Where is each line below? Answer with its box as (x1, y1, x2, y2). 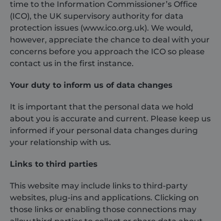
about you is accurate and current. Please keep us (10, 114, 211, 123)
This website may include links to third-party (10, 181, 187, 190)
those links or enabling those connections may (10, 205, 196, 214)
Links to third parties (10, 159, 98, 169)
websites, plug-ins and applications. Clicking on (10, 193, 199, 202)
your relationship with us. (10, 138, 111, 147)
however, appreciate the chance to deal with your (10, 35, 210, 44)
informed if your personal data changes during (10, 126, 198, 135)
